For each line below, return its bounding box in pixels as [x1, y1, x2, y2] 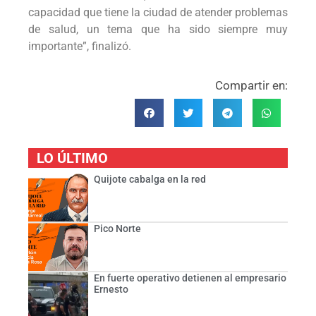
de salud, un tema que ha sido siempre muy [28, 23, 288, 37]
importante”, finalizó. [28, 39, 131, 54]
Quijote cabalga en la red [93, 174, 206, 186]
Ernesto [93, 283, 128, 295]
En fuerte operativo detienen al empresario [93, 272, 286, 284]
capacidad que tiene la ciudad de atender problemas [28, 6, 288, 20]
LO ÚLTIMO [37, 150, 108, 167]
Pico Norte [93, 222, 141, 234]
